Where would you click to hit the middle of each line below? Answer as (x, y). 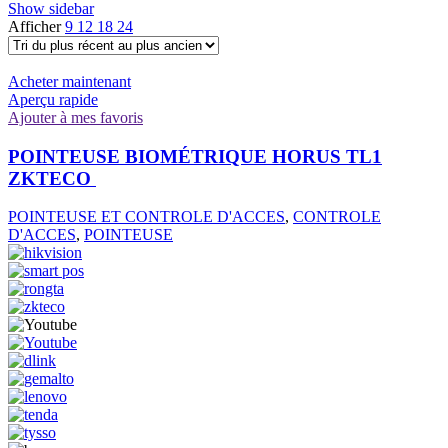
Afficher (36, 26)
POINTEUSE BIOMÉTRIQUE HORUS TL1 (195, 156)
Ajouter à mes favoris (75, 117)
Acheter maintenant (69, 81)
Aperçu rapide (53, 99)
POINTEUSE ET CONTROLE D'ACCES (146, 217)
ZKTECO (52, 178)
